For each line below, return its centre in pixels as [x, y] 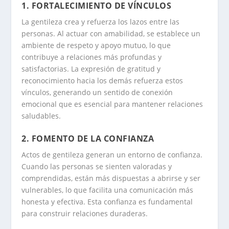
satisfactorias [44, 69]
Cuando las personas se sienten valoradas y [97, 166]
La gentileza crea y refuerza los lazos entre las [101, 22]
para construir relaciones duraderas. [85, 213]
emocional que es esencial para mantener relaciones [112, 104]
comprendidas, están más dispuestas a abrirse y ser [111, 178]
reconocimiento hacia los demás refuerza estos [102, 81]
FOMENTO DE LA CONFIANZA [93, 138]
